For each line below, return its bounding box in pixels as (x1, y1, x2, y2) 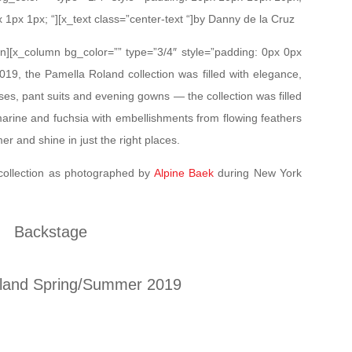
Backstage (13, 223, 87, 240)
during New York (214, 167, 302, 179)
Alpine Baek (153, 167, 214, 179)
